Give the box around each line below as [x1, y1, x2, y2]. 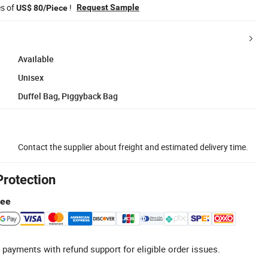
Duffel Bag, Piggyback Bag [18, 90, 118, 102]
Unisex [18, 71, 44, 83]
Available [18, 53, 54, 65]
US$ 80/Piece [16, 2, 68, 13]
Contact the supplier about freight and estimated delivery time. [18, 141, 248, 153]
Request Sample [77, 2, 139, 12]
